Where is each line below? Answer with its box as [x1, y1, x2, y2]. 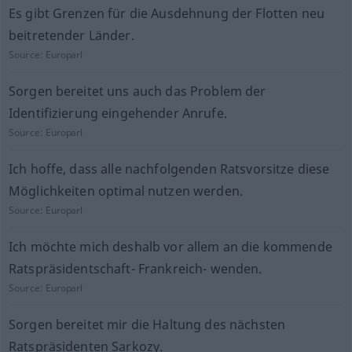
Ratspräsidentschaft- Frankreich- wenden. [8, 260, 262, 277]
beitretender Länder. [8, 27, 134, 44]
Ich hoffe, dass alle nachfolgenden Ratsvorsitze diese [8, 160, 330, 178]
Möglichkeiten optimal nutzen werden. [8, 182, 243, 200]
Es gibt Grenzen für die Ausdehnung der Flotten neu [8, 5, 324, 22]
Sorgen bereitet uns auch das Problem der [8, 82, 266, 100]
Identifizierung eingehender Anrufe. [8, 104, 227, 122]
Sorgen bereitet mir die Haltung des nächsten [8, 316, 286, 333]
